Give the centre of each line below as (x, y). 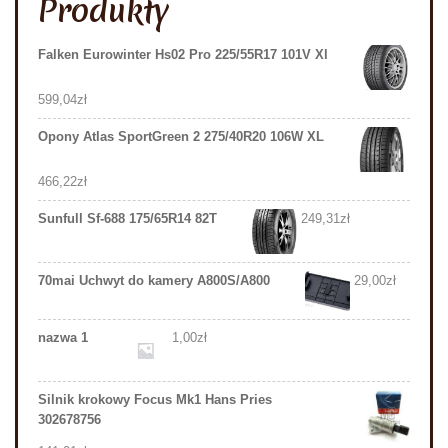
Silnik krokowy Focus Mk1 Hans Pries (155, 400)
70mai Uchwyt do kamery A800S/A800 (154, 281)
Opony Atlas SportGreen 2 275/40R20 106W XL (181, 137)
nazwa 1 (63, 338)
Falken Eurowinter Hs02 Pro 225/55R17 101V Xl (183, 55)
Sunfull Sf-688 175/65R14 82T (127, 219)
